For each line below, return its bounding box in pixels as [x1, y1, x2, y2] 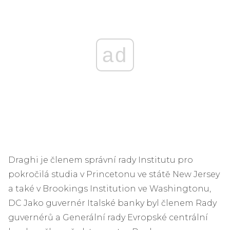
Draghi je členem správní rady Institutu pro [8, 155, 193, 165]
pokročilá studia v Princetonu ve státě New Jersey [8, 169, 220, 179]
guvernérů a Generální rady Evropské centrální [8, 212, 208, 222]
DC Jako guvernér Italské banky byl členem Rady [8, 198, 217, 208]
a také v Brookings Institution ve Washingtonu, [8, 183, 211, 194]
